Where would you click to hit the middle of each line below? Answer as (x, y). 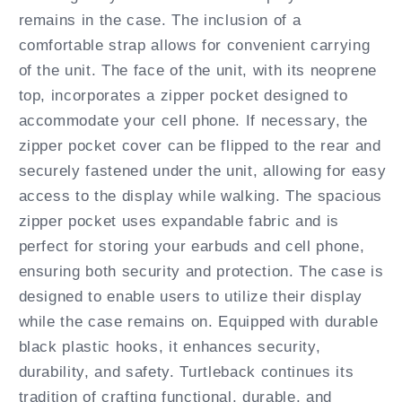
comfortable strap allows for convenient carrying (194, 44)
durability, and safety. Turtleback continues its (186, 371)
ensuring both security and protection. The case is (201, 271)
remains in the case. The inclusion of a (160, 19)
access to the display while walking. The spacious (200, 195)
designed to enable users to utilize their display (190, 296)
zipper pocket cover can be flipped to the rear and (200, 145)
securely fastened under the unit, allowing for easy (202, 170)
